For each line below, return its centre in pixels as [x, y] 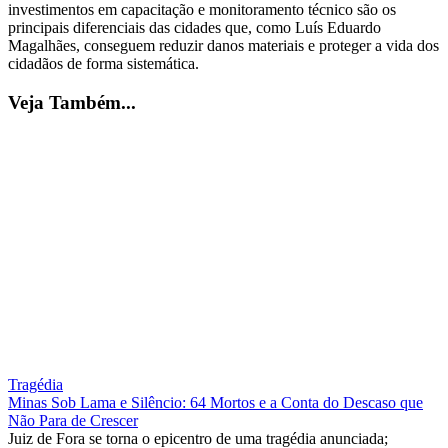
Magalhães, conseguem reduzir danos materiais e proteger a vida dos [223, 45]
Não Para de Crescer [73, 421]
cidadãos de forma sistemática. [103, 63]
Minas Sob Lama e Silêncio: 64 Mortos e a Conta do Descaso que [215, 403]
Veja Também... [72, 102]
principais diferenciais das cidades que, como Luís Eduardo [194, 27]
